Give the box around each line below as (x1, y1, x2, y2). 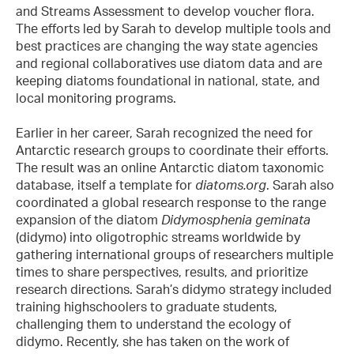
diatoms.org (195, 177, 266, 194)
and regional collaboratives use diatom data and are (16, 55, 322, 71)
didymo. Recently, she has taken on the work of (16, 333, 289, 350)
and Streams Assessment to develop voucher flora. (16, 2, 314, 19)
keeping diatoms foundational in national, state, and (16, 72, 320, 88)
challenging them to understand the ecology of (16, 316, 291, 333)
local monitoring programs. (16, 89, 176, 106)
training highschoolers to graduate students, (16, 299, 277, 315)
